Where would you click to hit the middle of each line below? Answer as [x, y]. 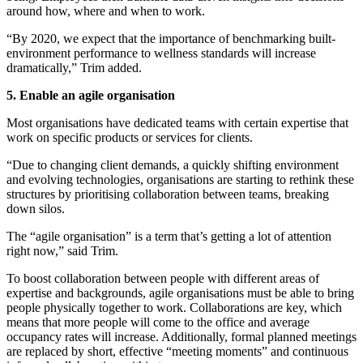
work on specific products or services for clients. [131, 137]
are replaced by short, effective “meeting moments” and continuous [177, 351]
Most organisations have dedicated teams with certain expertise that [177, 122]
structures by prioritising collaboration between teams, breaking [168, 194]
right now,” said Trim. [64, 250]
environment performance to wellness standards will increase [161, 53]
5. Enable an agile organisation [91, 95]
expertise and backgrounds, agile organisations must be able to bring [180, 293]
